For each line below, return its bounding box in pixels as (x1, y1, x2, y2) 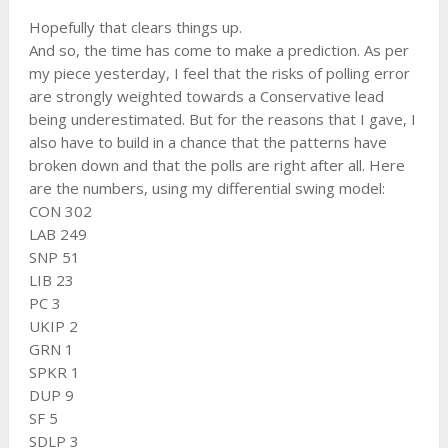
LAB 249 (28, 224, 87, 245)
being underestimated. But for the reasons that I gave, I (28, 109, 416, 130)
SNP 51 (28, 247, 80, 268)
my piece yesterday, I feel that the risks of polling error (28, 63, 410, 84)
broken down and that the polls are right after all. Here (28, 155, 405, 176)
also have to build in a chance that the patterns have (28, 132, 387, 153)
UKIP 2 (28, 316, 78, 337)
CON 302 (28, 201, 92, 222)
